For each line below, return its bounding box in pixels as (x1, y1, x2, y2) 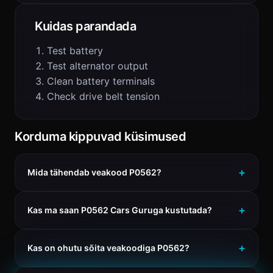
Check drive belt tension (47, 90, 160, 102)
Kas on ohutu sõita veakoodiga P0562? (27, 243, 190, 253)
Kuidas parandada (35, 19, 136, 34)
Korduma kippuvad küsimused (15, 129, 186, 144)
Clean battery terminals (47, 75, 155, 87)
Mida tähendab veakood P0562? (27, 167, 161, 177)
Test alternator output (47, 60, 148, 72)
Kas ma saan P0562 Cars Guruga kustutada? (27, 205, 212, 215)
